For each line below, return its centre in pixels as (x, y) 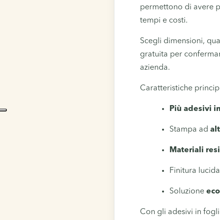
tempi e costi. (164, 20)
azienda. (155, 68)
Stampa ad (190, 129)
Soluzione (188, 191)
